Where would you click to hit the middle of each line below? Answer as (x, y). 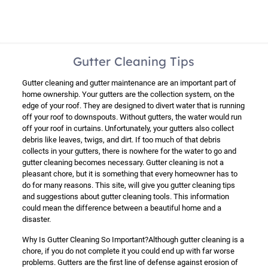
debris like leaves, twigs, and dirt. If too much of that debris (121, 140)
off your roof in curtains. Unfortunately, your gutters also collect (128, 128)
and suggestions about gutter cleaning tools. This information (125, 197)
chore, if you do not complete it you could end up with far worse (128, 251)
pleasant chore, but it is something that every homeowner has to (130, 174)
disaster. (36, 219)
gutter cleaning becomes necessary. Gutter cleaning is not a (123, 162)
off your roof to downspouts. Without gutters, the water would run (132, 117)
